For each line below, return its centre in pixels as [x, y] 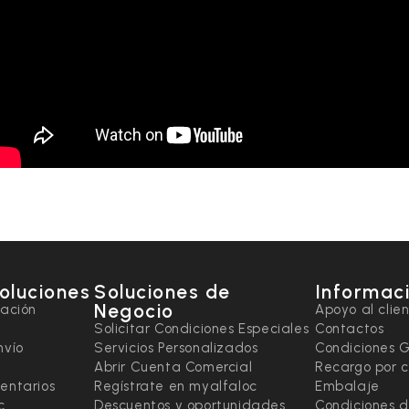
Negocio [134, 311]
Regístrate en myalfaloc [176, 387]
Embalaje [347, 387]
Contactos [349, 329]
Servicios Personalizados [176, 348]
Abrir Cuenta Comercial [173, 367]
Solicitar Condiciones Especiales [202, 329]
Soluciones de [163, 292]
